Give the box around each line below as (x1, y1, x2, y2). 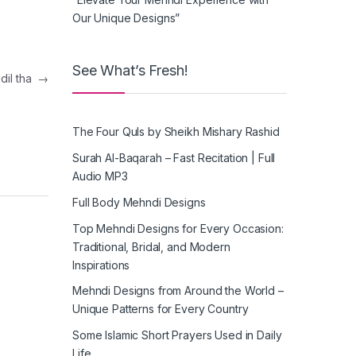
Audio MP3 (72, 168, 128, 183)
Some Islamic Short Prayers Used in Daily (72, 328, 282, 342)
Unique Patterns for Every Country (72, 302, 249, 316)
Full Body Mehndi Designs (72, 195, 206, 209)
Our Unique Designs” (72, 10, 180, 25)
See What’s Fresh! (72, 61, 188, 79)
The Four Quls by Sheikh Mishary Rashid (72, 125, 280, 139)
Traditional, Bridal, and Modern (72, 239, 230, 253)
